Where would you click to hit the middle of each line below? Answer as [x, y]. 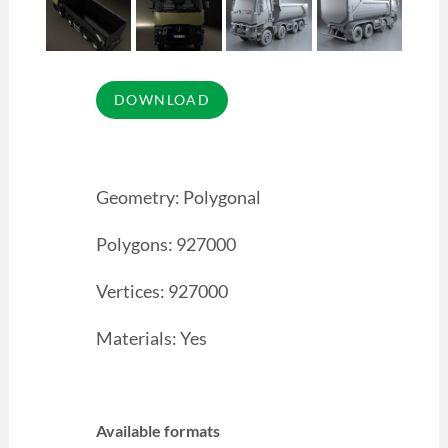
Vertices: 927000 [161, 291]
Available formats [157, 430]
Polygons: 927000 [165, 244]
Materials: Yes [151, 337]
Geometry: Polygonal [178, 197]
